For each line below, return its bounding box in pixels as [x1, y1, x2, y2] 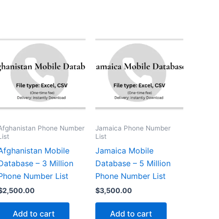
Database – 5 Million [95, 158, 171, 168]
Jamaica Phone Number [95, 124, 171, 132]
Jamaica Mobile [95, 145, 154, 155]
